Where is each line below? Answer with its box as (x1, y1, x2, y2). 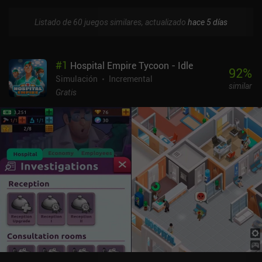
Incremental (109, 73, 153, 84)
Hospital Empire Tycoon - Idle (70, 58, 193, 72)
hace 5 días (188, 16, 227, 27)
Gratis (56, 86, 77, 98)
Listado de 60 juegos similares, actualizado (35, 16, 188, 27)
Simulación (56, 73, 98, 84)
